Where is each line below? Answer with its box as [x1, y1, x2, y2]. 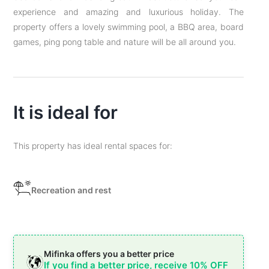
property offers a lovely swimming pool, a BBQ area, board [13, 22, 244, 32]
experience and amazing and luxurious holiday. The [13, 7, 244, 17]
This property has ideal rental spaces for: [13, 141, 173, 151]
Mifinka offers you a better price [44, 249, 175, 259]
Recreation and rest [31, 184, 112, 195]
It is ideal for [13, 101, 118, 123]
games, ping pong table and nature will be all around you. [13, 37, 237, 47]
